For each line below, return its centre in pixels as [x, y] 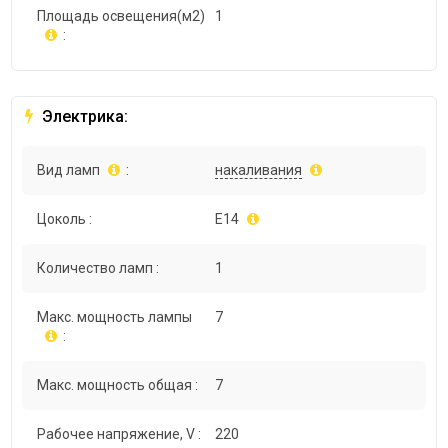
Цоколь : [65, 218]
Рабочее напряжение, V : [119, 433]
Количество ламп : [98, 267]
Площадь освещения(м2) [121, 15]
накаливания [259, 169]
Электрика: [83, 116]
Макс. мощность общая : [118, 384]
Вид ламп [69, 169]
